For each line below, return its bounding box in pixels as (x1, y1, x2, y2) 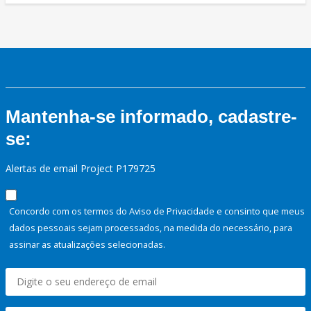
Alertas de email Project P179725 (6, 162, 155, 176)
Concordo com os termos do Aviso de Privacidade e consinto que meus (9, 205, 305, 218)
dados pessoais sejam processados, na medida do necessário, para (9, 221, 292, 235)
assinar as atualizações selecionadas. (9, 238, 165, 251)
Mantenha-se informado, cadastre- (6, 106, 297, 128)
